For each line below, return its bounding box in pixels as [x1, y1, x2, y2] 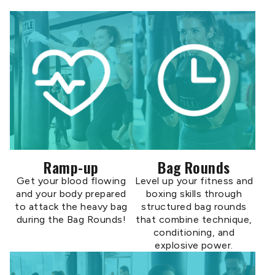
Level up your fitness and [134, 175, 254, 187]
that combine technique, [136, 214, 252, 225]
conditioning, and [153, 227, 235, 238]
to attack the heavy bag [15, 201, 128, 212]
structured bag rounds [141, 201, 247, 212]
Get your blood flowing [16, 175, 126, 187]
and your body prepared [16, 188, 126, 199]
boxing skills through [145, 188, 242, 199]
